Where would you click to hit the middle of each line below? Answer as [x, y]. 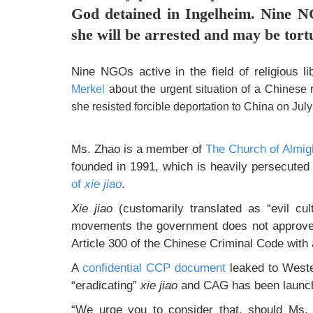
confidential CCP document [154, 268]
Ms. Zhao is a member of [139, 149]
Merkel [88, 89]
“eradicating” [106, 285]
